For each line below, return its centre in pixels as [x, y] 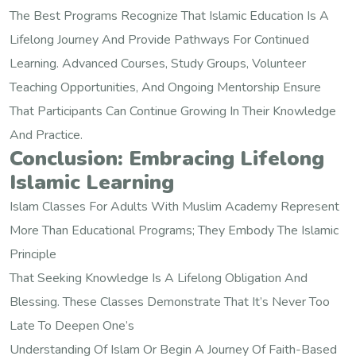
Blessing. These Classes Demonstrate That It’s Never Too [170, 302]
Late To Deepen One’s [72, 326]
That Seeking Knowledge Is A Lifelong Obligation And [159, 279]
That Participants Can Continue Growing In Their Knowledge [173, 112]
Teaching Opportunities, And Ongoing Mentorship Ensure [165, 88]
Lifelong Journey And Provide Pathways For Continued [159, 40]
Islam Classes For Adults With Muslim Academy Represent [174, 207]
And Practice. [46, 135]
